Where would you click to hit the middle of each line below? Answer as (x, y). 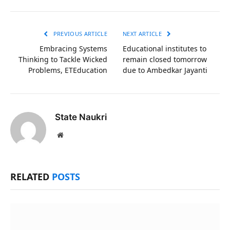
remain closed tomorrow (165, 60)
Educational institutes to (165, 49)
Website (74, 135)
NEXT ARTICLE (143, 34)
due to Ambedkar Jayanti (165, 70)
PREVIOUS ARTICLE (79, 34)
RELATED (31, 177)
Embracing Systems (73, 49)
